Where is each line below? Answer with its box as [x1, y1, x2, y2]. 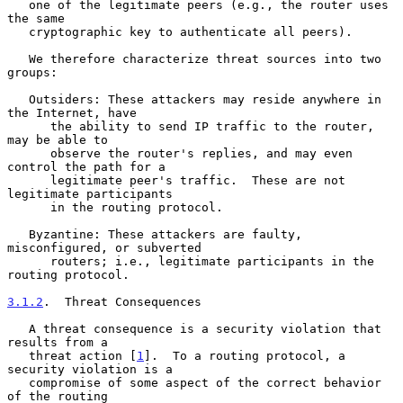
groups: [7, 65, 58, 79]
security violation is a [7, 362, 173, 376]
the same [7, 11, 65, 25]
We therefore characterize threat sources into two [7, 51, 29, 66]
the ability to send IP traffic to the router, [7, 119, 50, 133]
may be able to [7, 132, 108, 147]
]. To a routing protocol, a [144, 348, 345, 363]
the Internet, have [7, 105, 137, 120]
